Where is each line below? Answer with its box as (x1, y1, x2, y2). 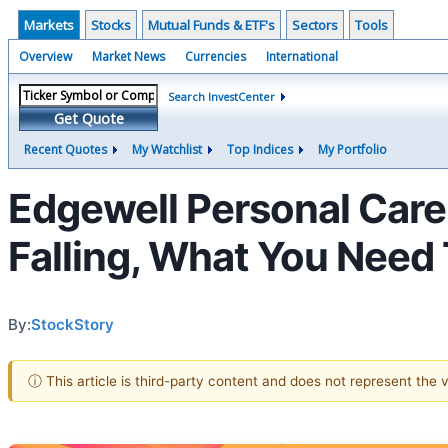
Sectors (292, 16, 338, 34)
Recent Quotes (24, 141, 107, 158)
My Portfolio (318, 141, 387, 158)
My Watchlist (132, 141, 202, 158)
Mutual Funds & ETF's (148, 16, 275, 34)
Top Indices (227, 141, 293, 158)
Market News (92, 48, 165, 65)
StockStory (31, 314, 114, 334)
